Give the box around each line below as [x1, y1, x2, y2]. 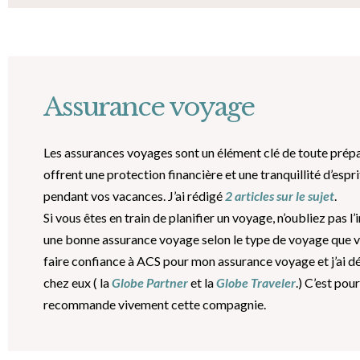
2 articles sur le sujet [222, 187, 334, 203]
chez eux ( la [43, 274, 112, 290]
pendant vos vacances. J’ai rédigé [43, 187, 223, 203]
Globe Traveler [215, 274, 296, 290]
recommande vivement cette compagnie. [43, 296, 266, 312]
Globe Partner [111, 274, 188, 290]
